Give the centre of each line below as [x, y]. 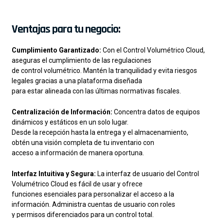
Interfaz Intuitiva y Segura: [54, 174]
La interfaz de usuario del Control [147, 174]
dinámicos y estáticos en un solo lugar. [70, 122]
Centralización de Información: [62, 112]
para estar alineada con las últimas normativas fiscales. [96, 91]
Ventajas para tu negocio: [66, 29]
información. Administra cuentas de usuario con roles [93, 205]
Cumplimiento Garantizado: [56, 50]
